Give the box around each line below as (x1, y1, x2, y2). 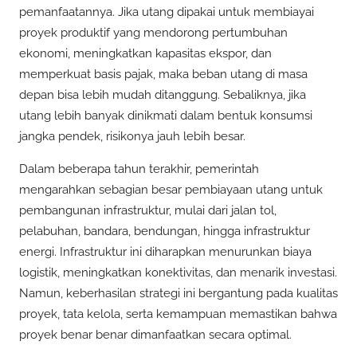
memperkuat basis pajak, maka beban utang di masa (19, 66, 308, 81)
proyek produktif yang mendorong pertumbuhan (19, 25, 288, 40)
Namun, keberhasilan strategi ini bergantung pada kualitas (19, 286, 338, 301)
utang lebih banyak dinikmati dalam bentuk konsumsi (19, 108, 312, 123)
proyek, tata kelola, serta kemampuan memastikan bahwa (19, 307, 337, 322)
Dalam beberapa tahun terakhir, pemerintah (19, 162, 259, 177)
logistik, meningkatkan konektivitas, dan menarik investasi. (19, 265, 337, 280)
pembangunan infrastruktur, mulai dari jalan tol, (19, 203, 277, 218)
